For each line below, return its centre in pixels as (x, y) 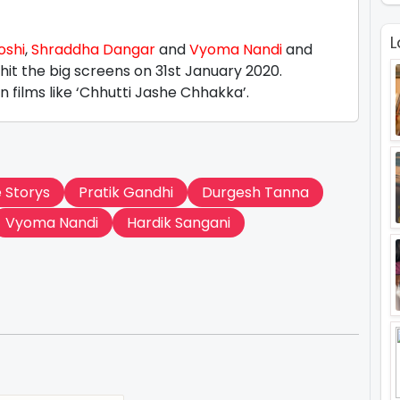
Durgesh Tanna (255, 193)
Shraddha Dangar (93, 50)
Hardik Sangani (179, 223)
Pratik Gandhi (126, 193)
